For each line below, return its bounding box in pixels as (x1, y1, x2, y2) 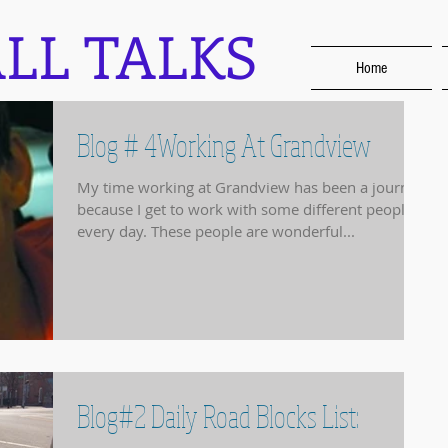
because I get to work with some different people (77, 199, 413, 219)
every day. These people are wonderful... (77, 221, 355, 241)
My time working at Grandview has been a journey (77, 177, 425, 197)
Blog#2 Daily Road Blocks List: (77, 397, 359, 436)
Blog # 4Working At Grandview (77, 126, 371, 164)
